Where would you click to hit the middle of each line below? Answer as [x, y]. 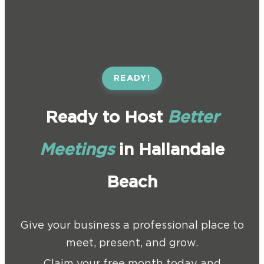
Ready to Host [104, 118]
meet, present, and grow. [132, 243]
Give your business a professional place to [132, 226]
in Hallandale [169, 150]
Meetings [77, 150]
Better [191, 118]
